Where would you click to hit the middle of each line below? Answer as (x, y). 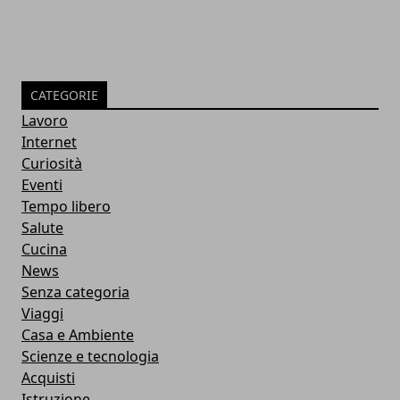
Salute (42, 227)
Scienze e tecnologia (90, 356)
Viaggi (42, 313)
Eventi (42, 184)
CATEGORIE (64, 95)
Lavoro (45, 120)
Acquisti (48, 377)
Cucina (44, 249)
